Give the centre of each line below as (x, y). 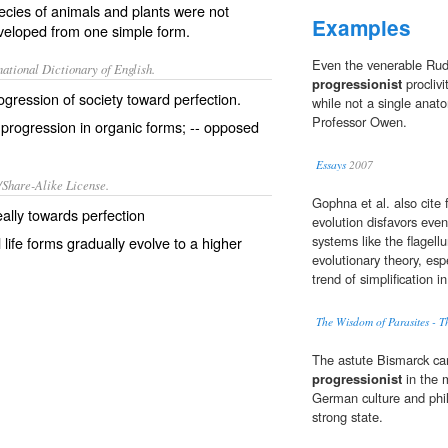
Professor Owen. (359, 122)
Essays (331, 165)
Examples (361, 28)
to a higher (206, 242)
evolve (149, 242)
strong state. (347, 417)
